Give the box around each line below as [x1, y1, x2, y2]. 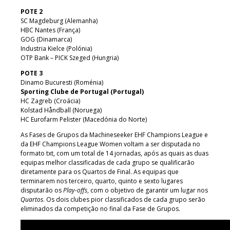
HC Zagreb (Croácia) [21, 96, 80, 105]
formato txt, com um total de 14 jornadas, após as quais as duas [21, 148, 208, 158]
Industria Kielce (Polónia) [21, 44, 92, 53]
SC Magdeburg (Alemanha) [21, 16, 98, 25]
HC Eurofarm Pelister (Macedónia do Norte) [21, 114, 147, 124]
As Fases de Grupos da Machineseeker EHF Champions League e [21, 130, 208, 139]
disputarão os [21, 185, 63, 195]
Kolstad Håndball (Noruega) [21, 105, 102, 114]
